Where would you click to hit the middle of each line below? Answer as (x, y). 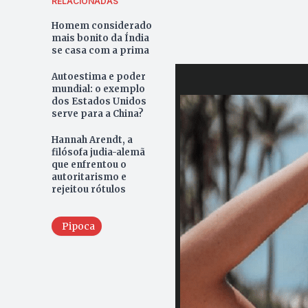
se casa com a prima (100, 51)
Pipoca (78, 227)
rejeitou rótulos (88, 190)
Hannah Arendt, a (92, 140)
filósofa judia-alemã (98, 153)
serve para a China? (97, 114)
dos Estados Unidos (99, 102)
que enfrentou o (89, 165)
